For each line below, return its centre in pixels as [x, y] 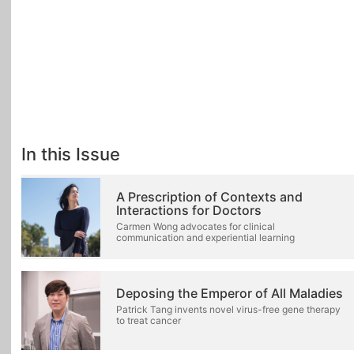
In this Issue [71, 154]
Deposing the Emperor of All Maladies [230, 293]
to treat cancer [149, 320]
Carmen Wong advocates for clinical [196, 226]
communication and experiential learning [205, 237]
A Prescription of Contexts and [209, 196]
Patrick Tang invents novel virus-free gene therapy [228, 309]
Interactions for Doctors [189, 210]
